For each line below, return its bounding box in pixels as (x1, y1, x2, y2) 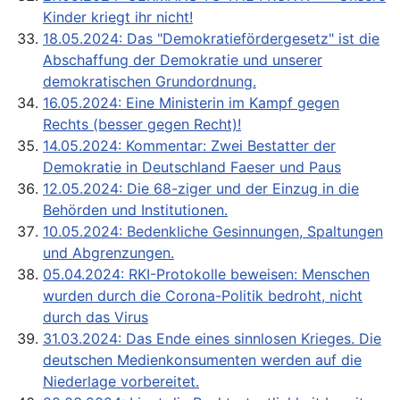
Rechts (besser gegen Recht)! (43, 114, 241, 133)
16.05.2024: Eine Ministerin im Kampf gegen (43, 93, 339, 112)
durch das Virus (43, 307, 148, 326)
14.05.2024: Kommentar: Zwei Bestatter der (43, 136, 336, 154)
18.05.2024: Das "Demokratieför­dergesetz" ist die (43, 29, 379, 47)
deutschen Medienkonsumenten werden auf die (43, 350, 362, 369)
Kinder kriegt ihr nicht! (43, 7, 193, 26)
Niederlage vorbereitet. (43, 371, 199, 390)
